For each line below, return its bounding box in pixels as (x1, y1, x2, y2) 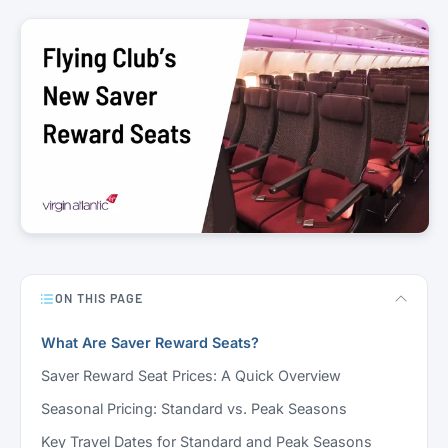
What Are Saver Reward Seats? (41, 334, 259, 352)
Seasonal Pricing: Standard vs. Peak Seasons (41, 400, 347, 418)
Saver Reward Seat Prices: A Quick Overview (41, 367, 341, 385)
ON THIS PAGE (55, 291, 143, 306)
